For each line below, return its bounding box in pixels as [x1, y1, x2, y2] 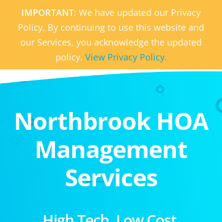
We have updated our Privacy [79, 6, 201, 18]
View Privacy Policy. [85, 51, 167, 63]
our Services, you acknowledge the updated [20, 36, 202, 48]
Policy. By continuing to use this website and [18, 21, 204, 33]
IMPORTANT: [21, 6, 79, 18]
